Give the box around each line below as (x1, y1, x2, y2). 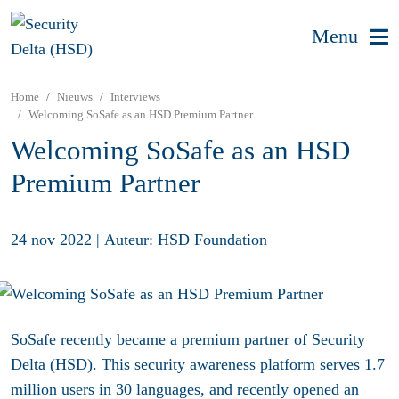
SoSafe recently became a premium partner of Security (11, 330, 365, 348)
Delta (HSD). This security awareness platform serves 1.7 (11, 354, 385, 373)
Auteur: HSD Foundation (104, 231, 267, 249)
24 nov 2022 (11, 231, 92, 249)
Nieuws (57, 90, 93, 103)
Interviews (110, 90, 160, 103)
